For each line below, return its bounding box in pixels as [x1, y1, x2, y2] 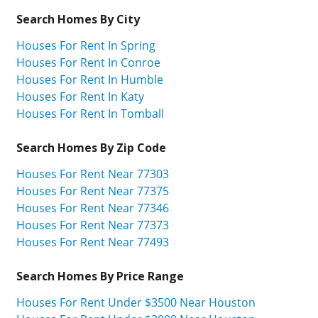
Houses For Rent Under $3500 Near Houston [16, 294, 256, 310]
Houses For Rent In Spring [16, 38, 155, 54]
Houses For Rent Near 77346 [16, 199, 169, 216]
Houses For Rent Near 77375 [16, 182, 169, 199]
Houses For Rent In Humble [16, 72, 163, 88]
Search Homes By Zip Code [16, 140, 166, 156]
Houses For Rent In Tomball [16, 106, 164, 122]
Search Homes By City [16, 11, 140, 28]
